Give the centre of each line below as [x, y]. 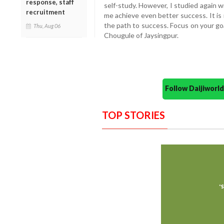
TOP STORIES [133, 115]
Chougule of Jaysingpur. [141, 35]
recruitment [45, 12]
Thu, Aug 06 [47, 25]
